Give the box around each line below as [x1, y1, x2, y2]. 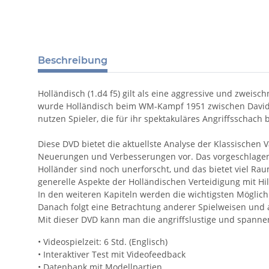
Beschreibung [38, 55, 107, 67]
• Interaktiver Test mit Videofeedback [38, 249, 186, 261]
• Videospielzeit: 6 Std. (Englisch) [38, 236, 168, 248]
